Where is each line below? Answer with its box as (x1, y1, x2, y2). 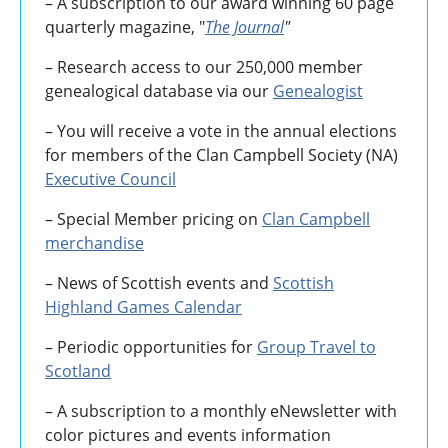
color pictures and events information (45, 423, 331, 446)
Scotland (45, 359, 111, 382)
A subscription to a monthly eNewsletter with (53, 399, 397, 422)
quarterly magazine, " (45, 15, 205, 38)
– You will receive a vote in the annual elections (45, 119, 397, 142)
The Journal (205, 15, 284, 38)
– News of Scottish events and (45, 271, 273, 294)
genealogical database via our (45, 79, 273, 102)
